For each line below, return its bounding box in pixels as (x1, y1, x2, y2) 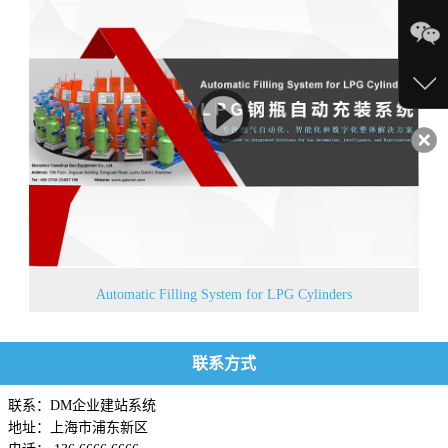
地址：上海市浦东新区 (8, 420, 148, 436)
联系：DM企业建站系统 (8, 398, 156, 414)
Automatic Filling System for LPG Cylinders (96, 287, 352, 303)
